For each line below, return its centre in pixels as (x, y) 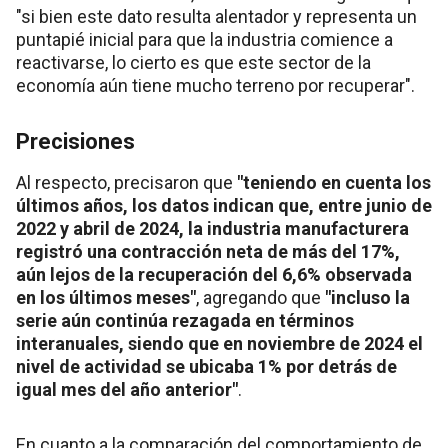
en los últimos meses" (106, 298)
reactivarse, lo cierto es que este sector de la (193, 63)
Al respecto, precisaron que (126, 183)
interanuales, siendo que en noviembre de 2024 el (219, 344)
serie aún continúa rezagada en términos (185, 321)
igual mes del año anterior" (127, 390)
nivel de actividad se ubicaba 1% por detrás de (206, 367)
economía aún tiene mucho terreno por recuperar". (215, 86)
